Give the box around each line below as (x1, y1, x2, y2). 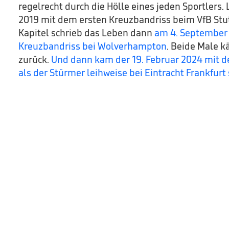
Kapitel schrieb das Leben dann (18, 27, 154, 39)
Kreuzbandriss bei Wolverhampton (18, 40, 167, 52)
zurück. (18, 53, 51, 65)
